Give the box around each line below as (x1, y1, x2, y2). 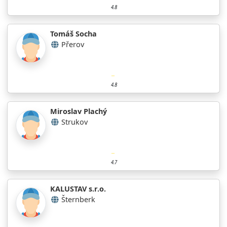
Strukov (61, 117, 88, 127)
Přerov (61, 39, 84, 49)
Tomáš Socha (50, 28, 97, 39)
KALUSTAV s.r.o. (50, 183, 106, 194)
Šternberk (61, 194, 95, 204)
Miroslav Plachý (50, 106, 107, 116)
